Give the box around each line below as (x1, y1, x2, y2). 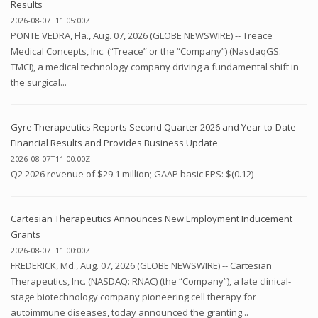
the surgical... (11, 75, 67, 89)
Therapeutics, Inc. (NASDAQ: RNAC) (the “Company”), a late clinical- (11, 274, 291, 287)
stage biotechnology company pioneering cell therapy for (11, 290, 256, 303)
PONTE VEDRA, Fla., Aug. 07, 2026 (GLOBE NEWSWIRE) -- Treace (11, 28, 273, 42)
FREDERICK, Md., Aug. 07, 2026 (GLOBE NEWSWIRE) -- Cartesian (11, 258, 272, 272)
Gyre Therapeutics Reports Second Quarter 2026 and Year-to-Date (11, 120, 296, 133)
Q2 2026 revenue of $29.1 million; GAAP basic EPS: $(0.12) (11, 167, 253, 180)
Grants (11, 227, 40, 241)
